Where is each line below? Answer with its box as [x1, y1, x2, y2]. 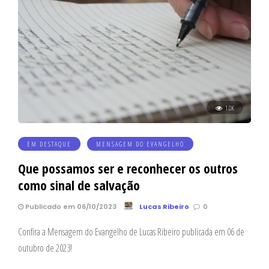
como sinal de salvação [18, 175, 140, 194]
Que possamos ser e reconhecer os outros [18, 159, 238, 177]
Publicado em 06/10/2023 [23, 201, 116, 211]
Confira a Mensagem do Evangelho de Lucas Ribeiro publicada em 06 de [18, 225, 244, 238]
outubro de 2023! [18, 241, 72, 255]
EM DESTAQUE [27, 139, 71, 148]
